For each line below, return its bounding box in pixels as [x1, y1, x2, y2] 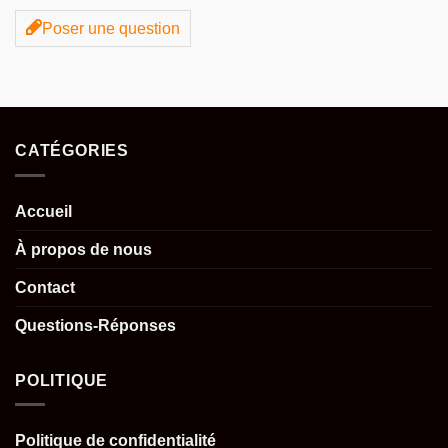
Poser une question [42, 20, 180, 38]
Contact [15, 278, 75, 296]
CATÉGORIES [15, 142, 129, 160]
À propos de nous [15, 240, 152, 258]
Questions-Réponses [15, 316, 176, 334]
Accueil [15, 202, 72, 220]
